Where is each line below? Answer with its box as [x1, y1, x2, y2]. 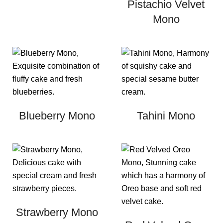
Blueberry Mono [19, 110, 95, 122]
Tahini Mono [137, 110, 195, 122]
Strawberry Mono [16, 206, 98, 219]
